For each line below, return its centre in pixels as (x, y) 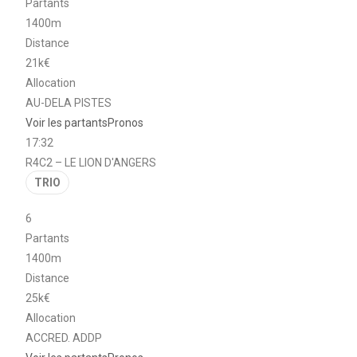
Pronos (126, 122)
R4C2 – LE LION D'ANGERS (91, 162)
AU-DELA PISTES (69, 102)
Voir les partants (67, 122)
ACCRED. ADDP (64, 337)
